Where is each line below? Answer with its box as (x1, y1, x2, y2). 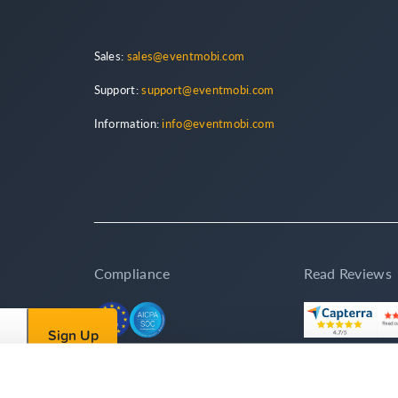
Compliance (93, 263, 171, 283)
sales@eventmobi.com (126, 47, 245, 64)
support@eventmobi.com (141, 81, 275, 98)
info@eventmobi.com (162, 115, 275, 131)
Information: (93, 115, 163, 131)
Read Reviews (304, 263, 392, 283)
